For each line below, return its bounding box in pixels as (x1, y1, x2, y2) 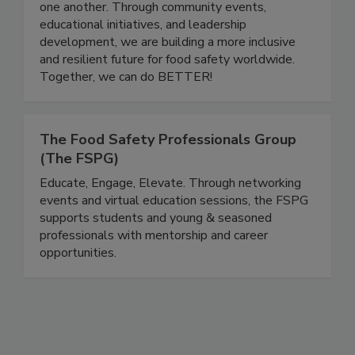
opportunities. (40, 277, 116, 296)
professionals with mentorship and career (40, 260, 268, 278)
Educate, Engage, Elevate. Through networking (40, 208, 301, 226)
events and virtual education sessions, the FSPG (40, 225, 308, 243)
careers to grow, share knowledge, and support (40, 14, 300, 32)
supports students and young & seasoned (40, 242, 272, 261)
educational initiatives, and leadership (40, 49, 246, 67)
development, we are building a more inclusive (40, 67, 296, 85)
